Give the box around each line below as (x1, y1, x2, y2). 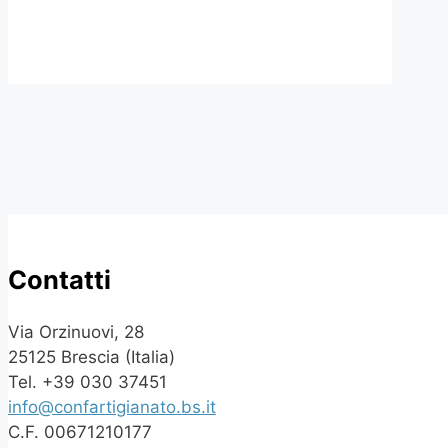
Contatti (8, 263, 111, 295)
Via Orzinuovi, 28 (8, 321, 144, 342)
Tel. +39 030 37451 (8, 371, 167, 392)
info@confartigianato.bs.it (8, 396, 216, 417)
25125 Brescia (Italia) (8, 346, 175, 367)
